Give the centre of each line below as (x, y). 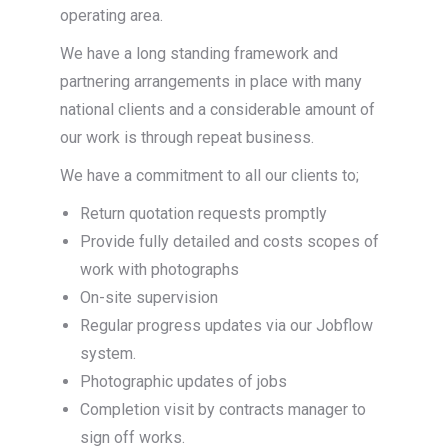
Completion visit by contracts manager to (223, 409)
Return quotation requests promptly (203, 213)
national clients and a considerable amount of (217, 109)
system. (108, 353)
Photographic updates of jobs (183, 381)
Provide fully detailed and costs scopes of (229, 241)
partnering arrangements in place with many (211, 81)
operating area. (111, 15)
